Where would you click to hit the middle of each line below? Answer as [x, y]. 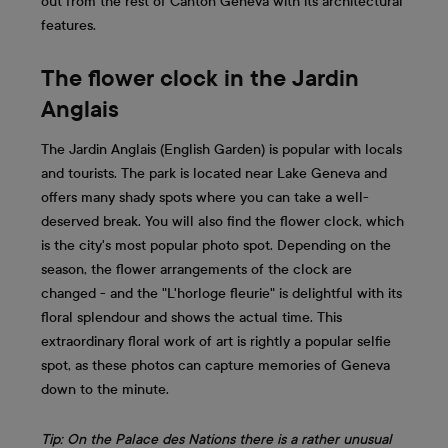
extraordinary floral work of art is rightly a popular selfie [216, 342]
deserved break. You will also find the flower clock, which [222, 222]
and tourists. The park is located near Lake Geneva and [214, 174]
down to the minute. [105, 390]
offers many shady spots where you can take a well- [205, 198]
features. [68, 25]
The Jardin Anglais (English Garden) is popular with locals [221, 150]
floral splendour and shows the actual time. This [191, 318]
